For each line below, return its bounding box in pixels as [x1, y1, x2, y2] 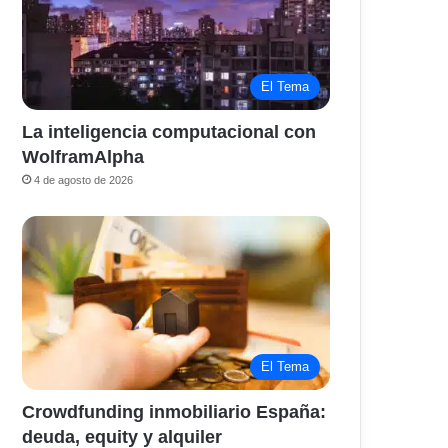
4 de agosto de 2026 [34, 174, 134, 187]
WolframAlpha [22, 147, 145, 168]
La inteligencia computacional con [22, 122, 317, 143]
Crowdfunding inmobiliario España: [22, 401, 327, 422]
